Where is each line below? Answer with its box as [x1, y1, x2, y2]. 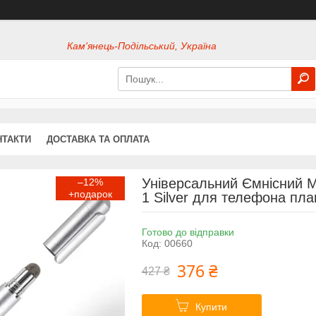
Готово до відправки [141, 226, 234, 238]
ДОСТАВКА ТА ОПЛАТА [47, 133, 150, 145]
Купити [195, 300, 228, 312]
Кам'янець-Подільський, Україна [67, 40, 217, 52]
